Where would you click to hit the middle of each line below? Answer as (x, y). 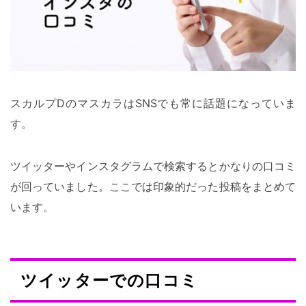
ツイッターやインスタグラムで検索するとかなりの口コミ (153, 166)
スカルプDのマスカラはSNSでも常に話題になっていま (153, 103)
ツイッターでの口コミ (109, 280)
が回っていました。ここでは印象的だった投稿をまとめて (153, 186)
